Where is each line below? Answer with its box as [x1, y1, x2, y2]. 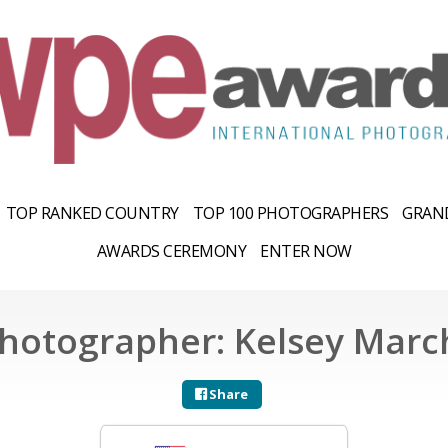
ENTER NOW [260, 239, 352, 262]
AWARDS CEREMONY [96, 239, 246, 262]
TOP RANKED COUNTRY [5, 201, 179, 224]
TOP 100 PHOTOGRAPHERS [192, 201, 388, 224]
